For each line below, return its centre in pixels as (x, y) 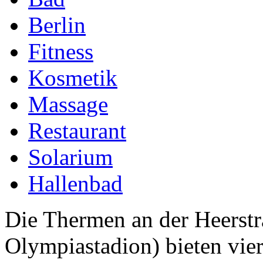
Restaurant (77, 130)
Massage (68, 104)
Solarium (70, 157)
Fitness (61, 51)
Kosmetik (73, 77)
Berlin (57, 25)
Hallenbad (75, 183)
